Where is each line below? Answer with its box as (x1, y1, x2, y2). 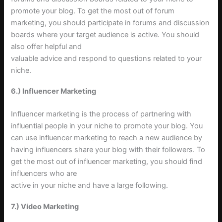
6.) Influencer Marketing (11, 87, 97, 96)
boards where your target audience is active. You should (11, 30, 200, 39)
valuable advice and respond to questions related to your (11, 54, 202, 63)
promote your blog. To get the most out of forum (11, 6, 175, 15)
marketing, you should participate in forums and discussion (11, 18, 210, 27)
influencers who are (11, 169, 77, 178)
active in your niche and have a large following (11, 181, 166, 190)
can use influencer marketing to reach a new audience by (11, 133, 203, 143)
